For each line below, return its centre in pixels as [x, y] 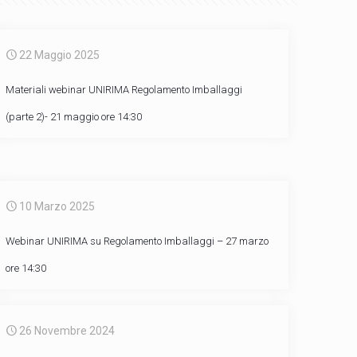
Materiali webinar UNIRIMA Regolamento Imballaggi [124, 90]
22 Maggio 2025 [60, 55]
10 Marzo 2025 [57, 206]
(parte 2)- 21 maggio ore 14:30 [74, 117]
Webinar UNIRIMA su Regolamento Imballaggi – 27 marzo [137, 241]
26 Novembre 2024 [67, 331]
